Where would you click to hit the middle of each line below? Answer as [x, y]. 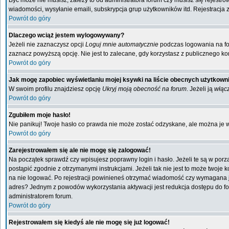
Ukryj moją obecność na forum [144, 89]
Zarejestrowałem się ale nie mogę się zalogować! [80, 150]
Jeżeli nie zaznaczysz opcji [47, 44]
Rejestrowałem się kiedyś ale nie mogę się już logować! [89, 222]
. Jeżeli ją [200, 89]
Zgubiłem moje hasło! [40, 115]
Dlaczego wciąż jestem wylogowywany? [66, 35]
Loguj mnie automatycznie [122, 44]
